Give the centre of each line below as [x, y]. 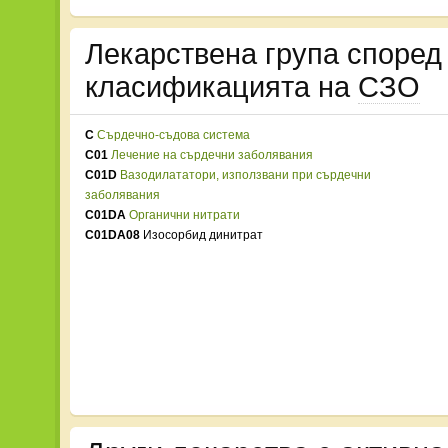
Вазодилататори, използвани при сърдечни [245, 175]
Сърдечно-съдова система [173, 135]
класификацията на [221, 87]
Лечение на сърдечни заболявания [212, 155]
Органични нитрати [184, 215]
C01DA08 [112, 235]
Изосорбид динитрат [201, 235]
